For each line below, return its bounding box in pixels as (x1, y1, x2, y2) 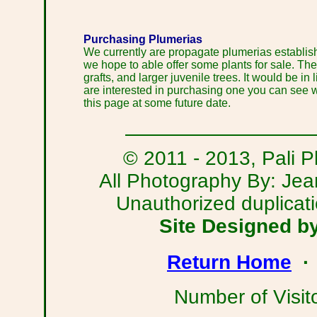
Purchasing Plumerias (83, 33, 202, 46)
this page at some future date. (83, 97, 231, 110)
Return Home (167, 250, 292, 273)
